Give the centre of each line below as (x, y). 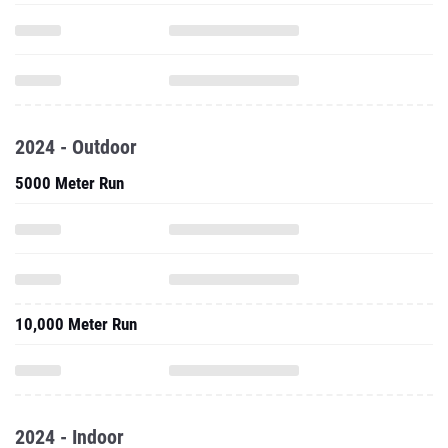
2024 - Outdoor (76, 147)
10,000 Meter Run (76, 324)
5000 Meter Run (69, 183)
